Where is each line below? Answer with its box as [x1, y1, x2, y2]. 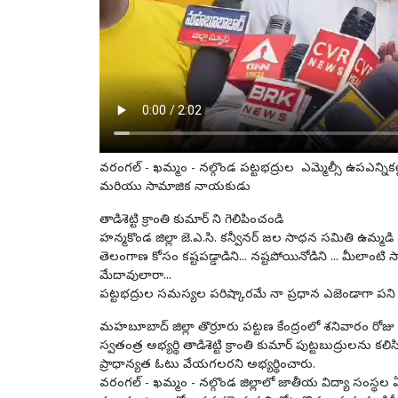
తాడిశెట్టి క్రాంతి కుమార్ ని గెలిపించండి [99, 211, 283, 229]
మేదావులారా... [99, 267, 171, 285]
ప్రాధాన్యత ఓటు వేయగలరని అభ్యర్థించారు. [99, 356, 315, 374]
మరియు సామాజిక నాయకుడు [99, 179, 251, 196]
